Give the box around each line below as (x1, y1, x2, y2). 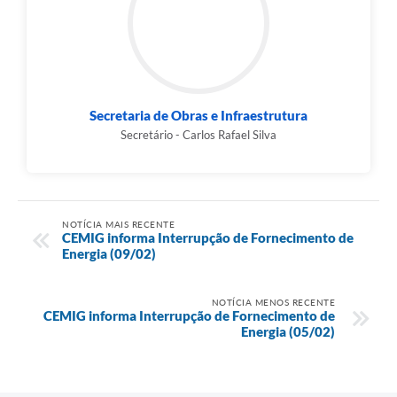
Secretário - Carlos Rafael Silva (121, 128, 276, 143)
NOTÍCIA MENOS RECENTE (211, 296, 335, 307)
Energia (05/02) (241, 323, 335, 339)
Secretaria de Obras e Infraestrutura (90, 107, 307, 124)
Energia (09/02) (62, 245, 156, 261)
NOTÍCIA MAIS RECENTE (62, 218, 175, 230)
